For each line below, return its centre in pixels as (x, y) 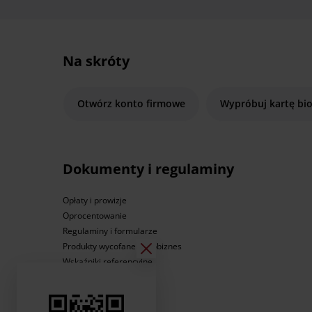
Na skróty (96, 61)
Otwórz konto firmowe (131, 104)
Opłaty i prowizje (94, 201)
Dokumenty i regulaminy (148, 169)
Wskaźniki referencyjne (107, 262)
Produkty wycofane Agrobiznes (122, 247)
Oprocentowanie (94, 216)
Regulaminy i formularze (110, 231)
